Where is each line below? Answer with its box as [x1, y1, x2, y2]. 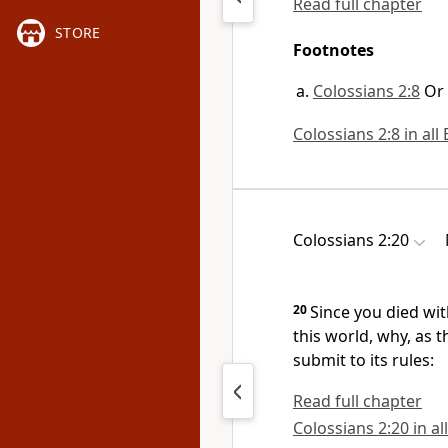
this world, [293, 325, 373, 347]
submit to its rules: [293, 349, 434, 371]
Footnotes [293, 39, 374, 61]
